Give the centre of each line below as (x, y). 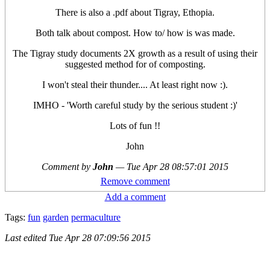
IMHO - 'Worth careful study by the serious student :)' (135, 105)
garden (56, 217)
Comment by (67, 166)
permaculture (96, 217)
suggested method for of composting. (135, 64)
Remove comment (135, 181)
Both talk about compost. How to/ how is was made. (135, 33)
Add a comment (135, 196)
